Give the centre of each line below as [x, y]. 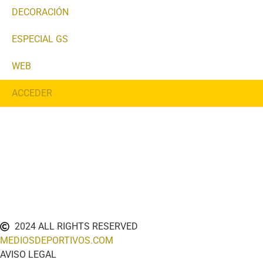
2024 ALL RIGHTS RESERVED [76, 226]
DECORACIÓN [40, 12]
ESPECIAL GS [40, 39]
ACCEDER [32, 93]
